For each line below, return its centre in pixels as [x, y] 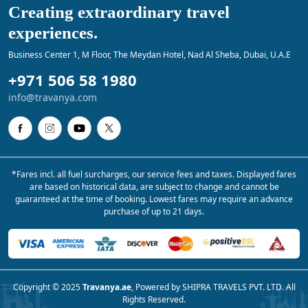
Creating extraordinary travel [119, 12]
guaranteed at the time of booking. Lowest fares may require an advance [154, 199]
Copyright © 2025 [47, 287]
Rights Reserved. [154, 300]
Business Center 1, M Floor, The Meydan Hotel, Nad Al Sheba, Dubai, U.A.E [150, 54]
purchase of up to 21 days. [154, 211]
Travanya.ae [107, 287]
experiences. [53, 32]
